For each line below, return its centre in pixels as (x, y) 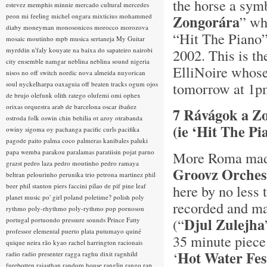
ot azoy (104, 118)
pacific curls (101, 129)
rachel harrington (93, 242)
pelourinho (43, 174)
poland (74, 197)
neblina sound (110, 61)
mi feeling (36, 16)
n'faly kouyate (52, 50)
